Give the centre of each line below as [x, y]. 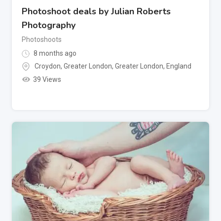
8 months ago [54, 53]
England [179, 66]
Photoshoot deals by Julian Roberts [96, 11]
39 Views [47, 80]
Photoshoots [42, 39]
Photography [49, 25]
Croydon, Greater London [73, 66]
